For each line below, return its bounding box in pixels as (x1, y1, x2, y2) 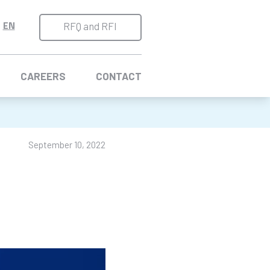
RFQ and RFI (63, 20, 117, 32)
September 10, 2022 (28, 139, 105, 150)
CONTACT (95, 69, 142, 82)
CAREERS (20, 69, 66, 82)
